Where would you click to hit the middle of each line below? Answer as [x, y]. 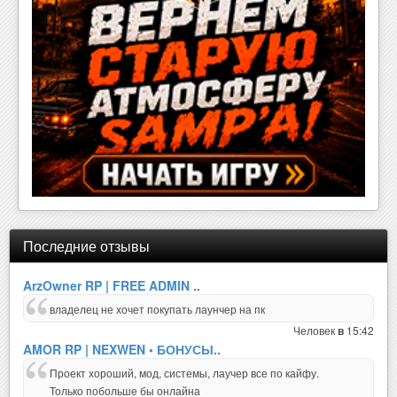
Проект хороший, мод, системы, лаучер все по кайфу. [184, 373]
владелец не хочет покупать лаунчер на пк [157, 309]
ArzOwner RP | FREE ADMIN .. [112, 286]
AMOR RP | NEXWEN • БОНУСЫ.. [122, 350]
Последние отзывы [86, 246]
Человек [315, 331]
